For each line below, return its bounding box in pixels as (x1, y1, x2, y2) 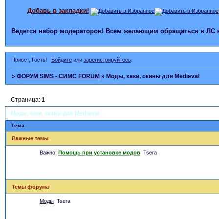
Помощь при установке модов (58, 149, 140, 155)
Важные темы (12, 135, 48, 141)
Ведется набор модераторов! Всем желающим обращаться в (11, 27, 206, 35)
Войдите (51, 56, 72, 63)
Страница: (11, 96, 42, 104)
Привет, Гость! (11, 56, 47, 63)
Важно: (40, 149, 57, 155)
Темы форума (12, 183, 49, 190)
